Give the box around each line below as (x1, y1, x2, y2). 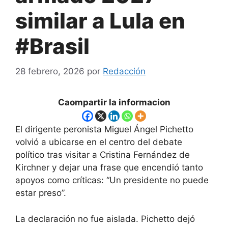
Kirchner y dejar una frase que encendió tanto (15, 162, 203, 173)
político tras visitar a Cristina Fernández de (15, 150, 190, 160)
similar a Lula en (15, 8, 185, 34)
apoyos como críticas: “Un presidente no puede (15, 175, 209, 186)
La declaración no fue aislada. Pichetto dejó (15, 213, 195, 224)
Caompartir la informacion (58, 97, 170, 107)
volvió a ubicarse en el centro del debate (15, 137, 182, 148)
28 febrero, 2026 (15, 66, 84, 76)
